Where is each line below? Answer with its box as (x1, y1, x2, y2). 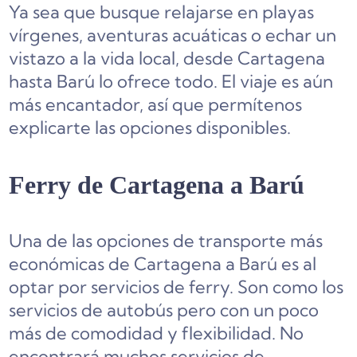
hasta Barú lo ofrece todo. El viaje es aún (9, 70, 334, 93)
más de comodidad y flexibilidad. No (9, 322, 304, 345)
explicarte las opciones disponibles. (9, 116, 292, 139)
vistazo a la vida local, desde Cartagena (9, 47, 326, 70)
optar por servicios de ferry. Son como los (9, 276, 344, 299)
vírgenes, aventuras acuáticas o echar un (9, 24, 337, 47)
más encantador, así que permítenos (9, 93, 303, 116)
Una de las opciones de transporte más (9, 229, 324, 253)
